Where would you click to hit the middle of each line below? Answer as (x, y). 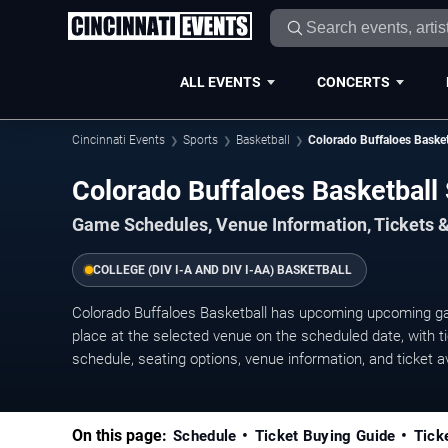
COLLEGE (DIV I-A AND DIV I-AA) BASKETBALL (222, 270)
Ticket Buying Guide (325, 436)
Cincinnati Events (118, 140)
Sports (200, 140)
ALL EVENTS (220, 81)
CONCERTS (353, 81)
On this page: (119, 436)
